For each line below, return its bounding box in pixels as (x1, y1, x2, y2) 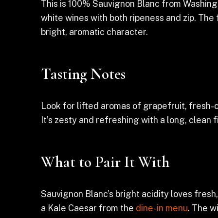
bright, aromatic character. (41, 27, 148, 37)
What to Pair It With (41, 152, 169, 171)
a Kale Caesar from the (41, 203, 136, 213)
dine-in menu (136, 203, 188, 213)
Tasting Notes (41, 64, 126, 83)
